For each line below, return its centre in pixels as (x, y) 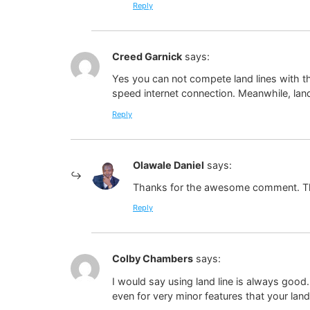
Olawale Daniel (168, 165)
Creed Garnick (147, 56)
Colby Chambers (153, 259)
